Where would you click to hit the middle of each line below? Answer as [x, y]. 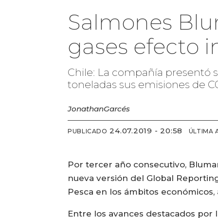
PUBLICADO [88, 131]
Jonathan [86, 109]
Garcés [117, 109]
